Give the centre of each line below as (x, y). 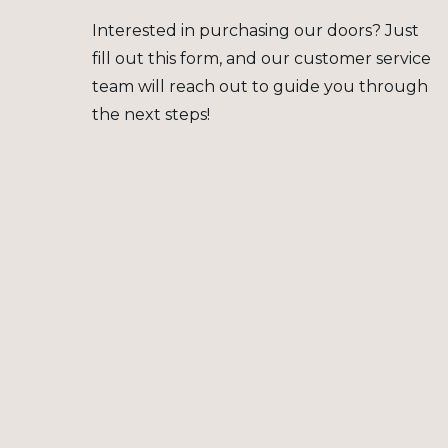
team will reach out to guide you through (260, 86)
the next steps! (151, 114)
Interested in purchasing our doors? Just (255, 30)
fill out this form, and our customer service (261, 58)
